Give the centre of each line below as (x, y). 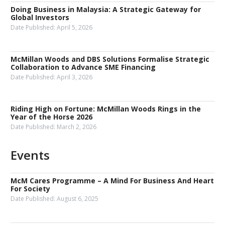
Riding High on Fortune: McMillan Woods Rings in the (106, 109)
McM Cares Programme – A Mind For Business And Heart (112, 181)
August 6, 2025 (78, 199)
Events (30, 155)
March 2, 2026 (77, 127)
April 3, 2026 (75, 77)
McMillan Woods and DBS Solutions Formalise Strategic (110, 59)
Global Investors (40, 17)
